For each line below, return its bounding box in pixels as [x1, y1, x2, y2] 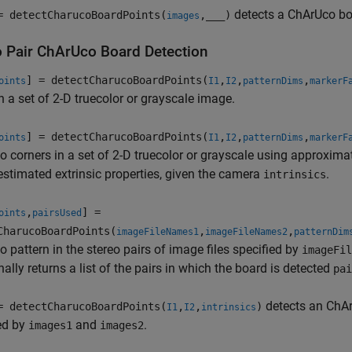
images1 [28, 319, 72, 332]
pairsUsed [32, 207, 82, 218]
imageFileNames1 [116, 226, 199, 237]
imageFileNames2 [205, 226, 288, 237]
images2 [100, 319, 144, 332]
